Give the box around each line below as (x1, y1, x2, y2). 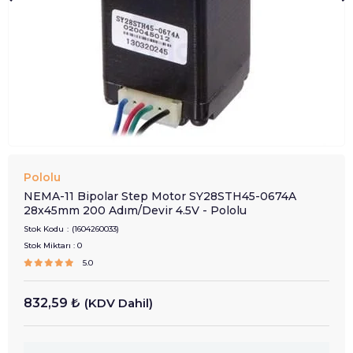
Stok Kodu (24, 224, 64, 234)
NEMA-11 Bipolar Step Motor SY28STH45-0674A (24, 189, 296, 203)
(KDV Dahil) (84, 295, 153, 310)
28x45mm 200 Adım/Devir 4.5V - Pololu (24, 203, 247, 217)
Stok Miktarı (24, 240, 71, 251)
